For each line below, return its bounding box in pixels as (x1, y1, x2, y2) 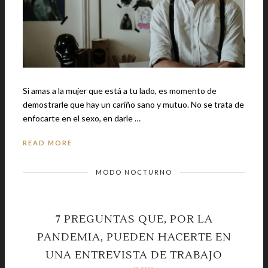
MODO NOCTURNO (96, 168, 172, 176)
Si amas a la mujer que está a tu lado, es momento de (23, 86, 217, 96)
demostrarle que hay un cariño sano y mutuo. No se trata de (23, 99, 191, 110)
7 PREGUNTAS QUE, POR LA (55, 212, 213, 227)
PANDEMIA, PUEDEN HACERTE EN (36, 230, 232, 245)
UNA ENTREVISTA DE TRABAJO (45, 248, 223, 263)
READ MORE (23, 139, 72, 147)
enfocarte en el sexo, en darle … (23, 113, 141, 124)
